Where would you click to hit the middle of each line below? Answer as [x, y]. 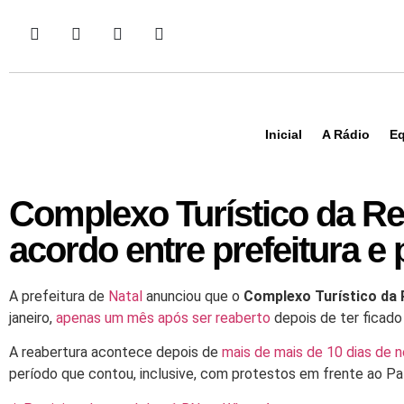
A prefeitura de [59, 296]
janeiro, [32, 318]
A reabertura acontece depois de [115, 353]
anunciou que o [191, 296]
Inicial [284, 134]
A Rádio [346, 134]
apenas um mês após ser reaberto [163, 318]
